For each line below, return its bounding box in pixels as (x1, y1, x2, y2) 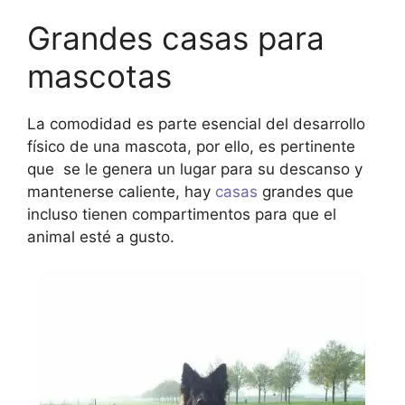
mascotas (27, 56, 172, 95)
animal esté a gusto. (27, 227, 174, 246)
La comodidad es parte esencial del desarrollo (27, 114, 365, 133)
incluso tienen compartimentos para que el (27, 204, 336, 223)
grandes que (258, 182, 353, 201)
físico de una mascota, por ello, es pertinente (27, 137, 355, 155)
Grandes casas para (27, 18, 325, 57)
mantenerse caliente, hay (27, 182, 215, 201)
